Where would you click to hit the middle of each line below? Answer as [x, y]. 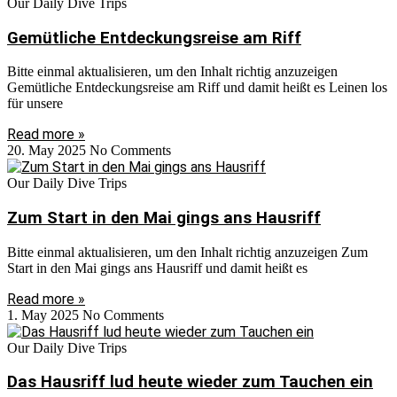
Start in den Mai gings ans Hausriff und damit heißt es [157, 268]
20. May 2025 [48, 151]
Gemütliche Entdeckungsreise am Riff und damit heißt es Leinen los [197, 88]
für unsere [35, 104]
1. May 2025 [45, 315]
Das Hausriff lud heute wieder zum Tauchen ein [190, 382]
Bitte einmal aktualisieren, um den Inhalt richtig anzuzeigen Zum [187, 252]
